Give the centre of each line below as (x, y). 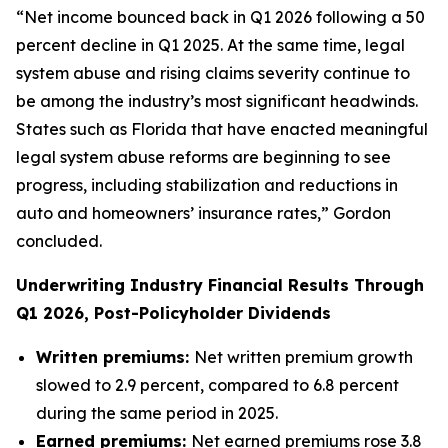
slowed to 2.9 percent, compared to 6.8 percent (217, 385)
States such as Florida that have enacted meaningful (222, 129)
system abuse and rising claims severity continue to (213, 73)
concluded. (59, 241)
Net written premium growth (303, 357)
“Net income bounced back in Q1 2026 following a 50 (220, 17)
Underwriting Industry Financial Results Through (220, 285)
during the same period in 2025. (157, 413)
